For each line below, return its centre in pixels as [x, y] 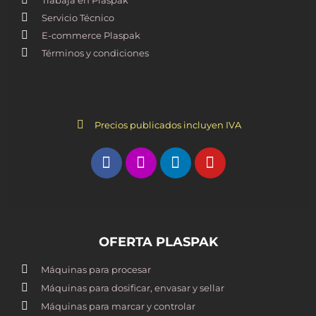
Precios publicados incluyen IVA [168, 124]
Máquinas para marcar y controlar [118, 306]
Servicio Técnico [78, 17]
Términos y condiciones [95, 53]
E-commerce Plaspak [91, 35]
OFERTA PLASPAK [158, 242]
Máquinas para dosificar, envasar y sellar [133, 287]
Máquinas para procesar [96, 269]
